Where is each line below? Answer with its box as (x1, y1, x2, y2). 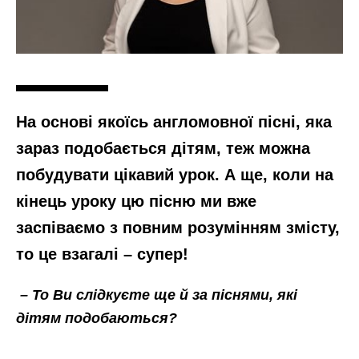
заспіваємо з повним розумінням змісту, (16, 219, 340, 237)
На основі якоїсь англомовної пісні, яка (16, 113, 332, 131)
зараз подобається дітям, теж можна (16, 139, 310, 158)
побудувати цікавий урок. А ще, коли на (16, 166, 333, 184)
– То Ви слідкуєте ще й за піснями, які (20, 287, 297, 304)
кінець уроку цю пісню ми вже (16, 192, 256, 211)
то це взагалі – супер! (16, 245, 188, 264)
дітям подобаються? (16, 310, 177, 327)
